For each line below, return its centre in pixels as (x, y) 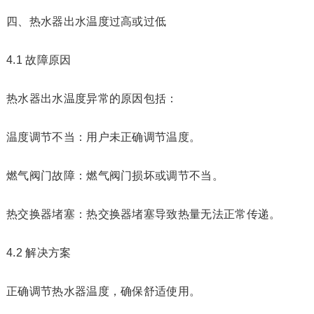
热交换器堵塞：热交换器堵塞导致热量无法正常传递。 (143, 214)
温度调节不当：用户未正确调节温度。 (103, 137)
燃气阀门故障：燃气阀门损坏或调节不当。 (115, 176)
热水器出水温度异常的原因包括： (92, 98)
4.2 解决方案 (39, 253)
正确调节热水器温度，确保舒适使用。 (103, 291)
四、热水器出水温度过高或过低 (86, 21)
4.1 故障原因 (39, 60)
